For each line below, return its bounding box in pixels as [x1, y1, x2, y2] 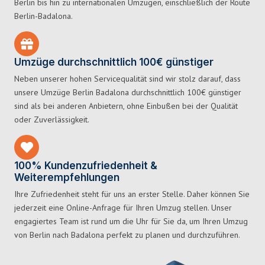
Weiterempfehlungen [14, 172, 119, 184]
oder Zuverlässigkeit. [14, 114, 89, 125]
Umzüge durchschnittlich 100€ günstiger [14, 56, 214, 69]
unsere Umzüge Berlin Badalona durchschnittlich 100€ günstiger [14, 87, 241, 98]
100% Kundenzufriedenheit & [14, 160, 157, 172]
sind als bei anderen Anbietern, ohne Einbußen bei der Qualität [14, 101, 238, 112]
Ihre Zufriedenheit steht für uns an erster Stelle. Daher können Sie [14, 189, 250, 200]
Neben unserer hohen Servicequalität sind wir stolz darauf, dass [14, 73, 241, 85]
